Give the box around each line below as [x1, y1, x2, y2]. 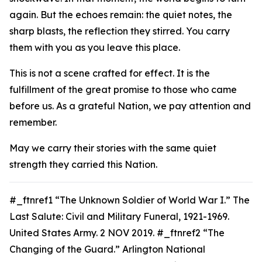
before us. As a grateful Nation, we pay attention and [9, 100, 251, 112]
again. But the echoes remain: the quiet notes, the [9, 9, 232, 20]
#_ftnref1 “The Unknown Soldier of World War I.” [9, 194, 233, 206]
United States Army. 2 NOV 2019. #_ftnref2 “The [9, 227, 225, 239]
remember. [9, 116, 57, 128]
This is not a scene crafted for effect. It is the [9, 67, 210, 79]
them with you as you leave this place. [9, 42, 180, 53]
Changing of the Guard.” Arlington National [9, 243, 205, 255]
